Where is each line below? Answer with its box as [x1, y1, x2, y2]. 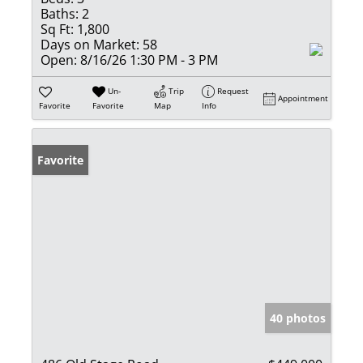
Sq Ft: [41, 19, 74, 38]
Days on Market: [41, 35, 139, 53]
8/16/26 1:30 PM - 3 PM [77, 50, 218, 69]
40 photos [270, 310, 326, 326]
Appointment [278, 92, 329, 104]
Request [217, 84, 250, 96]
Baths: [41, 4, 79, 23]
